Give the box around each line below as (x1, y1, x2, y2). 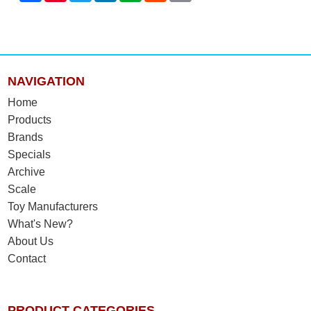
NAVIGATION (8, 74, 85, 89)
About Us (8, 235, 54, 248)
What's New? (8, 218, 74, 230)
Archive (8, 166, 46, 178)
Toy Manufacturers (8, 201, 99, 213)
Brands (8, 131, 44, 144)
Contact (8, 253, 47, 265)
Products (8, 114, 52, 126)
